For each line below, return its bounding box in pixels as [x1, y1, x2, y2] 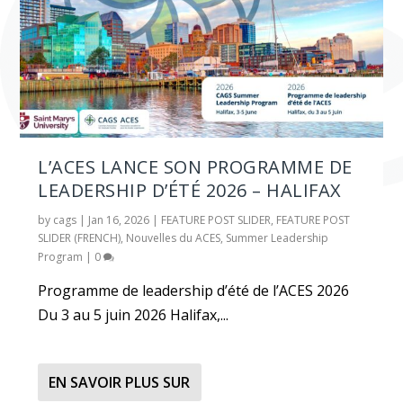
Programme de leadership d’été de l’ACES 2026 [38, 281, 350, 301]
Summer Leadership [226, 229, 329, 246]
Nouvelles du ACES [126, 229, 221, 246]
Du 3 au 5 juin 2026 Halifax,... [38, 305, 229, 326]
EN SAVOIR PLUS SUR [49, 372, 191, 392]
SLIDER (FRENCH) [38, 229, 121, 246]
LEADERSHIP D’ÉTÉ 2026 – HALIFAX [38, 177, 342, 202]
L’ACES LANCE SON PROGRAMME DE [38, 154, 353, 179]
